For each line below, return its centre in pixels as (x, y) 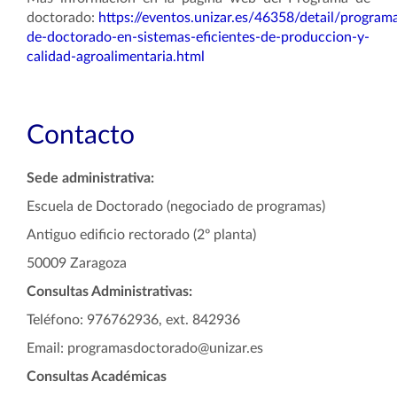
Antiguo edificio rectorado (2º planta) (141, 235)
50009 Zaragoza (77, 263)
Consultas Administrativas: (109, 292)
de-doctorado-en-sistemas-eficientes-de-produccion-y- (198, 37)
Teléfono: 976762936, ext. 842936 (133, 320)
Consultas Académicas (97, 377)
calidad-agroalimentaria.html (116, 57)
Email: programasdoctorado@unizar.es (147, 348)
